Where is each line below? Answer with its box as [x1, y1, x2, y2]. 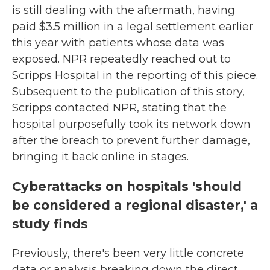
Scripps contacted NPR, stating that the [12, 101, 227, 115]
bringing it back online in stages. [12, 149, 189, 163]
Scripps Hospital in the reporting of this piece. [12, 68, 258, 82]
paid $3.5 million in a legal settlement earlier [12, 19, 253, 33]
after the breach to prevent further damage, [12, 133, 250, 147]
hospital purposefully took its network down [12, 117, 251, 131]
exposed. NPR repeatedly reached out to [12, 52, 231, 66]
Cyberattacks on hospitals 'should [12, 178, 242, 194]
